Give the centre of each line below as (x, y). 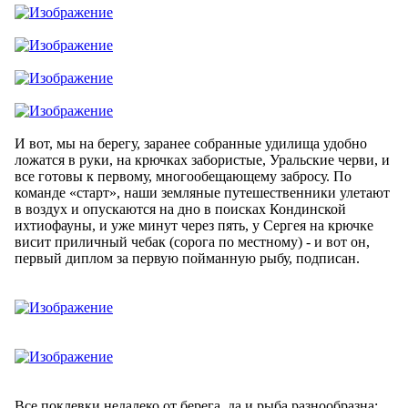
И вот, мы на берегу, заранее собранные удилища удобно (191, 143)
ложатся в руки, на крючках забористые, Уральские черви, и (202, 159)
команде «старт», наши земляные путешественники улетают (202, 192)
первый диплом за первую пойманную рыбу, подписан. (187, 258)
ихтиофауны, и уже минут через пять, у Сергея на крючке (194, 225)
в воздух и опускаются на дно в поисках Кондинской (180, 209)
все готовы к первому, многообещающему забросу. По (183, 176)
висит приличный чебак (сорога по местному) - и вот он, (192, 241)
